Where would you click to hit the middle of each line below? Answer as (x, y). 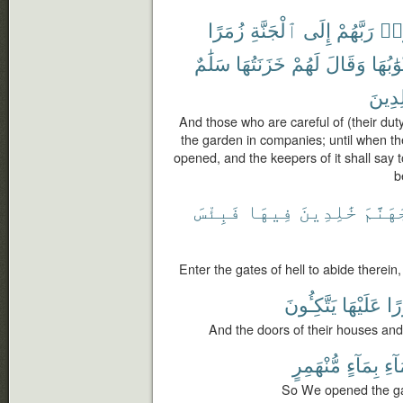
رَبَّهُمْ (355, 29)
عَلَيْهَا (362, 304)
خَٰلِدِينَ (328, 210)
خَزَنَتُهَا (261, 63)
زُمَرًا (226, 29)
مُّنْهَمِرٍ (317, 364)
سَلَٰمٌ (212, 63)
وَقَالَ (346, 63)
